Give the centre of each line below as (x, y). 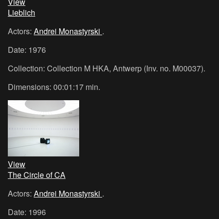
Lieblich (22, 12)
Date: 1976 (27, 50)
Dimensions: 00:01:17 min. (54, 87)
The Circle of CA (37, 175)
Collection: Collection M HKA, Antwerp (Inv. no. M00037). (107, 68)
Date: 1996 (27, 212)
